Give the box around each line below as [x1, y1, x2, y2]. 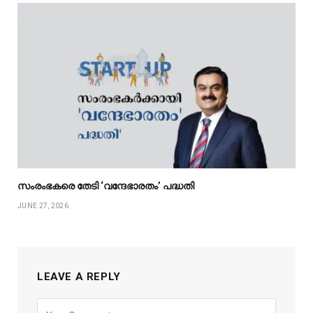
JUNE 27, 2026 [17, 202, 68, 210]
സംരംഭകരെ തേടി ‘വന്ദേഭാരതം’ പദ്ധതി [17, 180, 194, 192]
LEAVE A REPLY [37, 270, 121, 284]
